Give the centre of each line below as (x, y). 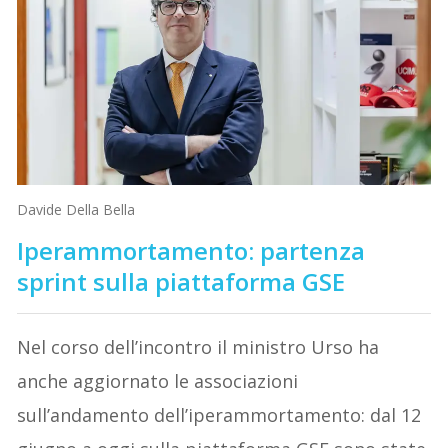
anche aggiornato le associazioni (158, 380)
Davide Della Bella (76, 209)
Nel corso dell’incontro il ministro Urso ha (198, 346)
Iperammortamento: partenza (191, 250)
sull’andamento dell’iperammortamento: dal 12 (219, 414)
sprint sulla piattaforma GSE (181, 281)
